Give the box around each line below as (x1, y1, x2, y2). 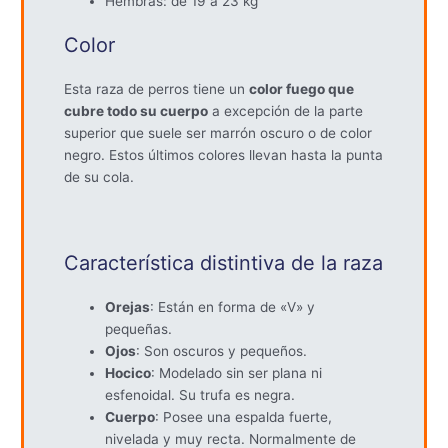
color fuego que (249, 81, 355, 98)
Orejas (105, 299, 151, 316)
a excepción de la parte (208, 103, 364, 120)
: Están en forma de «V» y (150, 299, 316, 316)
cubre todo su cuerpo (64, 103, 209, 120)
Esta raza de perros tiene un (64, 81, 250, 98)
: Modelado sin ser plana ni (151, 365, 323, 382)
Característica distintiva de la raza (64, 251, 384, 276)
